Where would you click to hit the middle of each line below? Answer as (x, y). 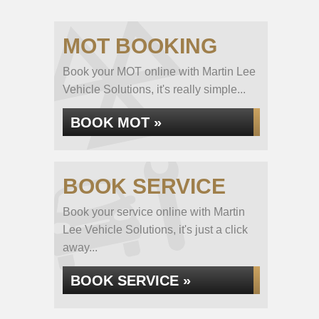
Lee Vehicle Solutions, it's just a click (155, 230)
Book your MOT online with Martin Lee (159, 72)
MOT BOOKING (140, 46)
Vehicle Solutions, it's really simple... (154, 89)
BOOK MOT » (116, 122)
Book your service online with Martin (154, 212)
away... (80, 247)
